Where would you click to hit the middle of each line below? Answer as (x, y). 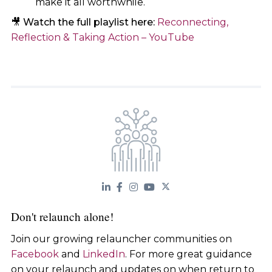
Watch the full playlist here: (89, 22)
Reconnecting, (192, 22)
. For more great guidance (188, 254)
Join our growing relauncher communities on (121, 239)
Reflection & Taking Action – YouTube (102, 38)
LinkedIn (104, 254)
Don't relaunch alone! (62, 217)
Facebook (35, 254)
